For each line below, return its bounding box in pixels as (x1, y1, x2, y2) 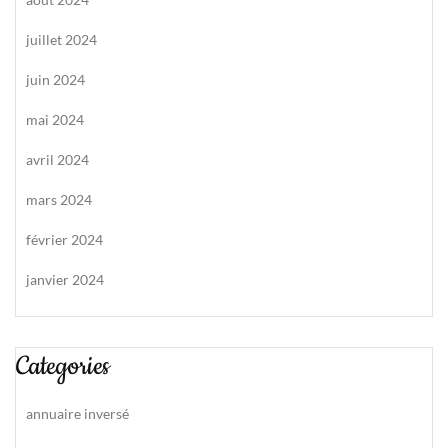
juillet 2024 (26, 31, 97, 48)
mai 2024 (26, 111, 84, 128)
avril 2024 (26, 151, 89, 168)
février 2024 (26, 231, 103, 248)
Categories (16, 349, 110, 384)
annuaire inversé (26, 405, 129, 422)
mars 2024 (26, 191, 92, 208)
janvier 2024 (26, 271, 104, 288)
